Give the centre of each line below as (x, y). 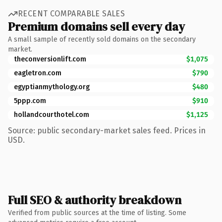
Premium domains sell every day (96, 26)
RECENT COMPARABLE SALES (72, 14)
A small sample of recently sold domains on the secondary (102, 39)
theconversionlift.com (50, 59)
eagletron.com (38, 73)
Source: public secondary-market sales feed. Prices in (107, 130)
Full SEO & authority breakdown (95, 200)
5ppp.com (30, 101)
